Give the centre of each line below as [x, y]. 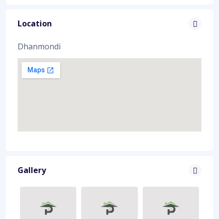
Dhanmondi [39, 47]
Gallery [32, 170]
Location [35, 24]
